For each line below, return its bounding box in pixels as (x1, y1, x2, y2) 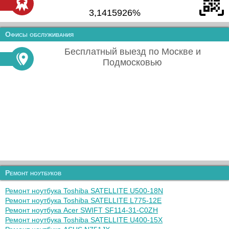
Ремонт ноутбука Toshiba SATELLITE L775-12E (5, 196, 162, 204)
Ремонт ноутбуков (5, 169, 61, 177)
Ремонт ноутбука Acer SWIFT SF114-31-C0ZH (5, 206, 158, 214)
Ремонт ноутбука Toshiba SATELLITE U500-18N (5, 187, 163, 195)
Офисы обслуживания (5, 30, 74, 38)
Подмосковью (103, 57, 162, 67)
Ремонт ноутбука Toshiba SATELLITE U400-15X (5, 216, 163, 224)
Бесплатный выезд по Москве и (64, 47, 201, 57)
